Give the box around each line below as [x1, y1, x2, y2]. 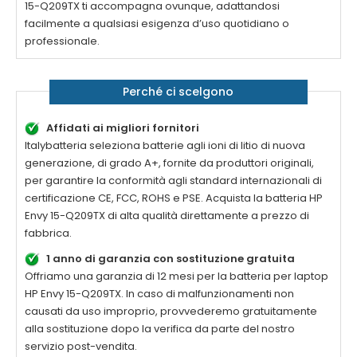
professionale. [25, 33, 100, 49]
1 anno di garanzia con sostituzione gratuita [46, 251, 295, 267]
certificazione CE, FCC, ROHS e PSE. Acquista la [25, 190, 265, 206]
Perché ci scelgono [123, 84, 234, 100]
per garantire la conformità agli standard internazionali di [25, 173, 322, 189]
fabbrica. [25, 226, 72, 241]
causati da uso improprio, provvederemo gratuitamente [25, 304, 317, 320]
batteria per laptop [229, 269, 328, 284]
